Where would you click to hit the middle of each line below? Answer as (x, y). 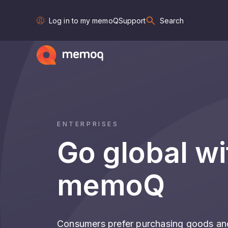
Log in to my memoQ (84, 20)
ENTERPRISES (88, 124)
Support (132, 20)
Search (172, 20)
